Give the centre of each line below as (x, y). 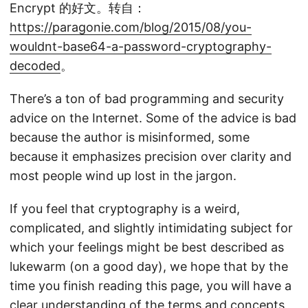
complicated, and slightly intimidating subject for (151, 228)
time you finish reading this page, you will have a (151, 286)
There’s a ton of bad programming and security (147, 99)
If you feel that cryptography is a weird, (125, 209)
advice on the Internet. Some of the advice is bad (153, 118)
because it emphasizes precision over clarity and (151, 157)
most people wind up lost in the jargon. (123, 176)
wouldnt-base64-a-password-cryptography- (141, 47)
